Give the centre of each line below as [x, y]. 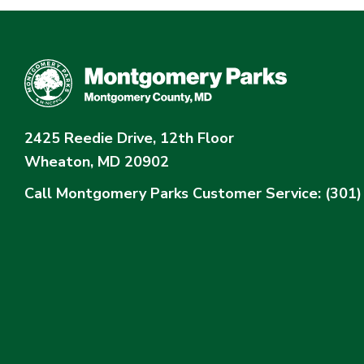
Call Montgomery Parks [106, 194]
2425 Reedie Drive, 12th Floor [129, 139]
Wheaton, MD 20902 [97, 162]
